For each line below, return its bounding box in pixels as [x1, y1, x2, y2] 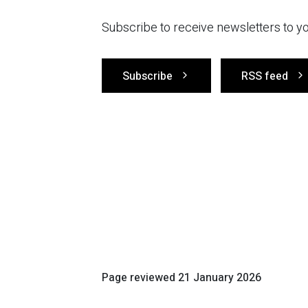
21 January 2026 [178, 269, 261, 286]
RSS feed [241, 68, 288, 85]
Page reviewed [102, 269, 178, 286]
